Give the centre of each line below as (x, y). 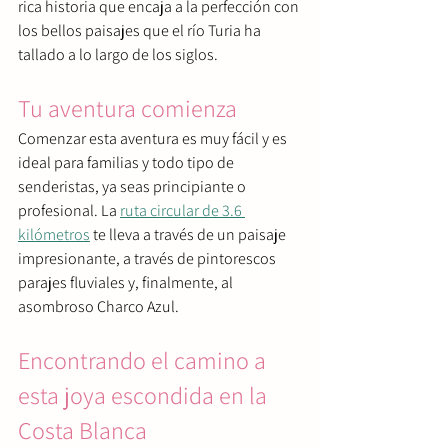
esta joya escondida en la (145, 394)
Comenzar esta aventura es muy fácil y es (154, 138)
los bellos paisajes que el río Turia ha (141, 30)
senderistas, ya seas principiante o (133, 186)
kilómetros (54, 234)
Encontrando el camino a (144, 359)
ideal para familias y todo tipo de (127, 162)
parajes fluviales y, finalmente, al (127, 282)
